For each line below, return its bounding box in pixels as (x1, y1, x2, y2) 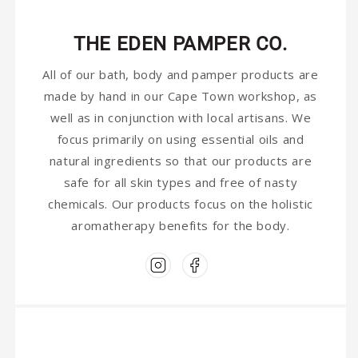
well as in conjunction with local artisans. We (50, 109, 312, 125)
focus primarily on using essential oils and (57, 131, 304, 147)
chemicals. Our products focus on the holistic (47, 196, 313, 212)
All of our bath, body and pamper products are (42, 66, 319, 82)
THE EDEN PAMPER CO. (74, 33, 288, 55)
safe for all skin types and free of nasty (63, 174, 298, 190)
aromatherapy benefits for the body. (71, 217, 290, 233)
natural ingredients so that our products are (49, 153, 312, 169)
